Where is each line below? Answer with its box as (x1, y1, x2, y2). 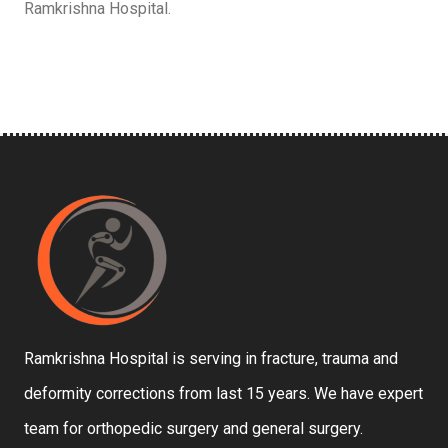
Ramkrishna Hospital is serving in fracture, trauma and (24, 348, 398, 368)
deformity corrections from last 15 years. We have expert (24, 383, 423, 403)
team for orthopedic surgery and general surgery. (24, 418, 363, 438)
